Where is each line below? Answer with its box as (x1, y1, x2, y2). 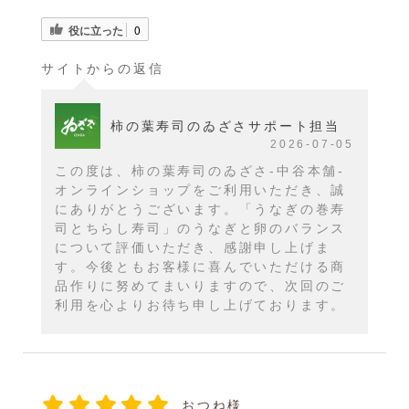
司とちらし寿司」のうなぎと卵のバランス (55, 220, 347, 236)
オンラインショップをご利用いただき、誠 (55, 182, 347, 197)
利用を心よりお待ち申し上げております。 (55, 297, 347, 312)
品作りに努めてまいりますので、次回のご (55, 278, 347, 293)
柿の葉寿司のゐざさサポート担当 (110, 118, 341, 133)
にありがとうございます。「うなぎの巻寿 (55, 201, 347, 216)
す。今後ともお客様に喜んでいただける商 (55, 258, 347, 274)
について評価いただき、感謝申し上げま (55, 239, 331, 255)
